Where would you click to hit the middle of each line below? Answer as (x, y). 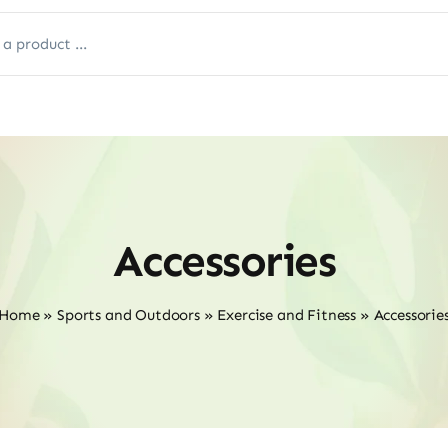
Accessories (224, 261)
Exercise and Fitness (287, 315)
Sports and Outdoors (128, 315)
